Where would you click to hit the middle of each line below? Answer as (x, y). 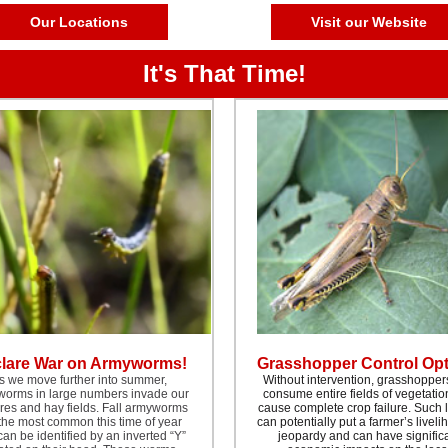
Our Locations (79, 22)
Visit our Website (369, 22)
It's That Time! (224, 73)
